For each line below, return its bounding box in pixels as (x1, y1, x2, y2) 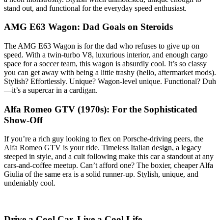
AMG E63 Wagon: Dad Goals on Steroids (4, 22, 173, 32)
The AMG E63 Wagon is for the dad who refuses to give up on (4, 41, 199, 50)
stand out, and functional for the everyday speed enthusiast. (4, 3, 187, 12)
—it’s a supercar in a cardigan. (4, 85, 98, 94)
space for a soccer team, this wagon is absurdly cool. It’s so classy (4, 59, 207, 68)
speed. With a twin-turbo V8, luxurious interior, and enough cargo (4, 50, 208, 59)
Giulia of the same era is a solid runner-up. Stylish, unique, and (4, 170, 198, 179)
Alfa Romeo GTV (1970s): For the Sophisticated (4, 104, 197, 114)
